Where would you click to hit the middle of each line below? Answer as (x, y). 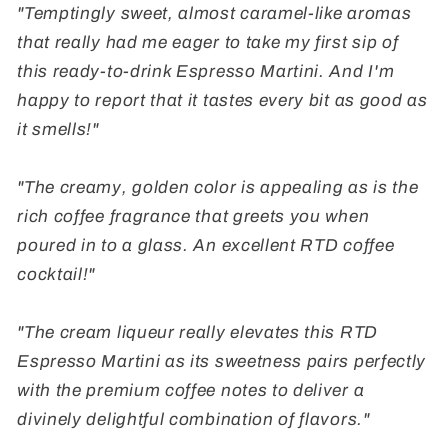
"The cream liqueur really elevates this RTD (197, 333)
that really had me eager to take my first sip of (208, 43)
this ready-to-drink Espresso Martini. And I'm (206, 72)
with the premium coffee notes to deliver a (191, 391)
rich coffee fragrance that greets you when (193, 217)
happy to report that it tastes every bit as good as (222, 101)
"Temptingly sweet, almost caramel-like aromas (214, 14)
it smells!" (58, 130)
